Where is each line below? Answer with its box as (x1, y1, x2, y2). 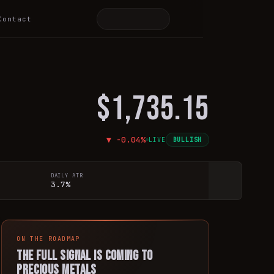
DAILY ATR (50, 172, 83, 179)
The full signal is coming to (17, 248, 153, 264)
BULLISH (172, 136, 202, 144)
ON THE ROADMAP (17, 235, 80, 243)
